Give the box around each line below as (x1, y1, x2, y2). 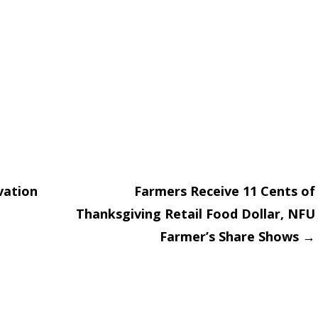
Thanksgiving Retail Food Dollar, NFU (76, 205, 315, 223)
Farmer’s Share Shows (160, 228, 302, 246)
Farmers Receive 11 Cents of (134, 182, 315, 200)
